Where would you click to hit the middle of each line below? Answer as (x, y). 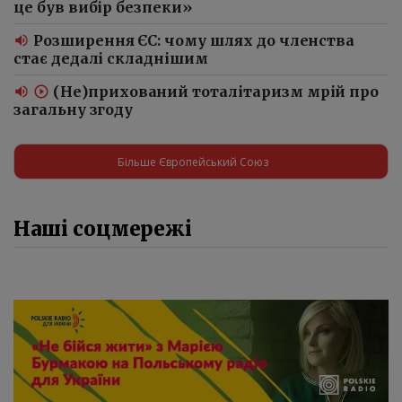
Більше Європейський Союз (193, 162)
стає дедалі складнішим (111, 59)
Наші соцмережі (103, 229)
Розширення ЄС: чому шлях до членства (194, 41)
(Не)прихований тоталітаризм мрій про (216, 92)
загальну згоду (74, 110)
